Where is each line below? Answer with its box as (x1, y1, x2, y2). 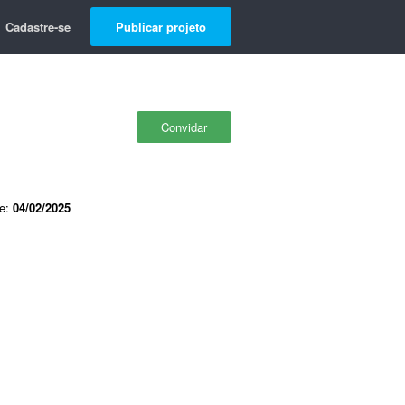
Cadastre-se (5, 18, 71, 35)
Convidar (161, 118, 207, 136)
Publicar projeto (116, 18, 206, 35)
